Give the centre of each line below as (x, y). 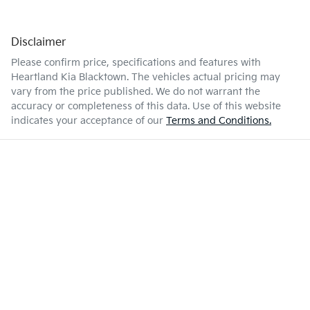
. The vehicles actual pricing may (203, 77)
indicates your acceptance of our (87, 121)
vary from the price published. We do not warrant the (136, 92)
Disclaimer (38, 43)
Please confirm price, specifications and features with (136, 63)
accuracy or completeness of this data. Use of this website (146, 107)
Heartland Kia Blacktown (69, 77)
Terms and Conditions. (219, 121)
